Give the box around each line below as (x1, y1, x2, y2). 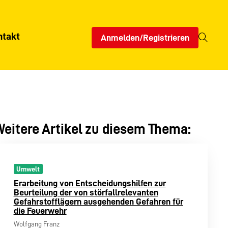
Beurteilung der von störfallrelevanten (13, 187, 158, 197)
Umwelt (16, 165, 40, 173)
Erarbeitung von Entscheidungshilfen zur (13, 178, 166, 188)
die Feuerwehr (13, 206, 67, 215)
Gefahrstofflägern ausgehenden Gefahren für (13, 196, 183, 206)
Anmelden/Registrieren (101, 33, 189, 43)
